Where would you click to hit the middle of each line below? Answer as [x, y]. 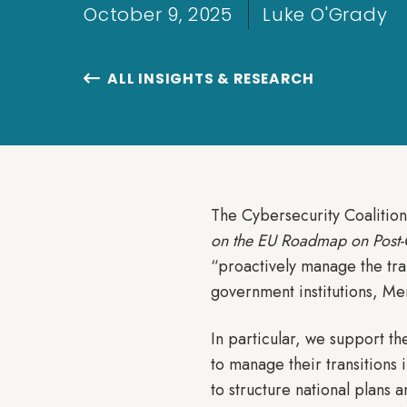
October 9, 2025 [158, 15]
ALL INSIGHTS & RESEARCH [211, 78]
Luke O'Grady [325, 15]
